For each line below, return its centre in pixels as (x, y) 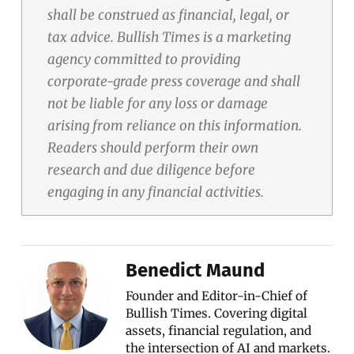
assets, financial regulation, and (219, 330)
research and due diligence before (152, 169)
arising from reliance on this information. (175, 125)
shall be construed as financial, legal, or (169, 15)
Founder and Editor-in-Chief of (217, 296)
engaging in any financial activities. (156, 192)
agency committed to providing (144, 59)
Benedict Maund (196, 270)
